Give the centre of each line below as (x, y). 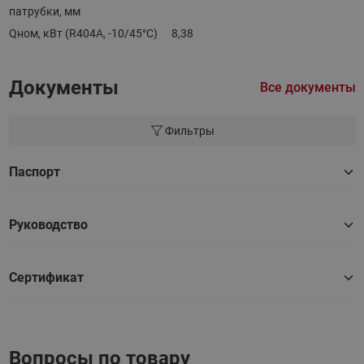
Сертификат (46, 277)
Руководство (48, 225)
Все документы (308, 87)
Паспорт (34, 172)
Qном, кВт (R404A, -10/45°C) (83, 33)
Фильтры (189, 131)
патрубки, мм (44, 11)
